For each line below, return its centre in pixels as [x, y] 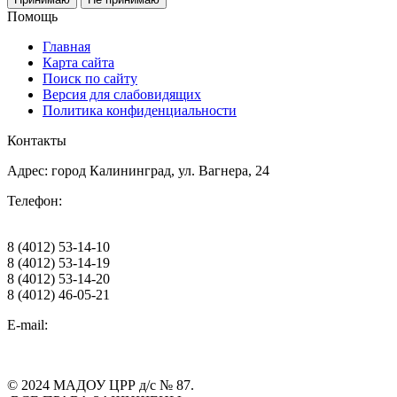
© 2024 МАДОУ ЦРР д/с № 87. [101, 385]
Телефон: [35, 201]
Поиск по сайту [90, 79]
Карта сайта [78, 63]
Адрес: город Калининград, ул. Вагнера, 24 [138, 171]
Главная [66, 47]
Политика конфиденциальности [140, 111]
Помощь [32, 17]
